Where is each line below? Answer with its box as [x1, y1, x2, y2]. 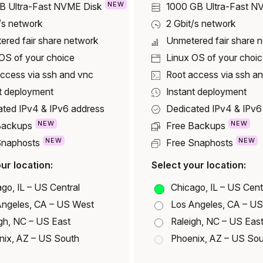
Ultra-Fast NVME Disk [8, 1, 103, 13]
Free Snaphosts [166, 137, 234, 149]
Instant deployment [166, 86, 247, 98]
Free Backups [166, 120, 226, 132]
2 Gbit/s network [166, 18, 237, 30]
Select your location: [151, 159, 247, 171]
